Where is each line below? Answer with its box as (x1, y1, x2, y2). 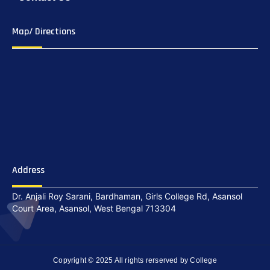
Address (12, 164, 45, 177)
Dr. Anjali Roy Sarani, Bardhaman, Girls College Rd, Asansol (12, 191, 242, 202)
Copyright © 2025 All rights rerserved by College (53, 256, 217, 265)
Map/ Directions (12, 25, 75, 39)
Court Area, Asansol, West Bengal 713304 (12, 203, 176, 214)
